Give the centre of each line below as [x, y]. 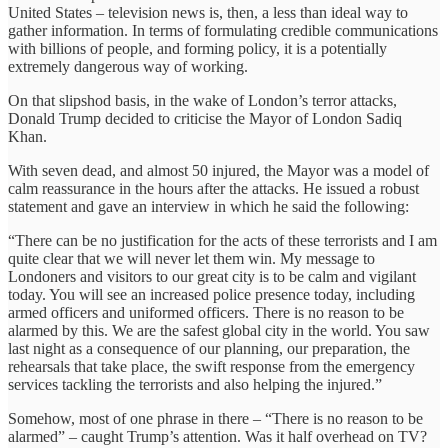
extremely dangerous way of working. [128, 66]
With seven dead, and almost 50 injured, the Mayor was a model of [218, 170]
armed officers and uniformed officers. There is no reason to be [206, 312]
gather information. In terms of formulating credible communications [223, 30]
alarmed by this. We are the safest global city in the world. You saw [219, 330]
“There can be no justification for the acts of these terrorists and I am [222, 240]
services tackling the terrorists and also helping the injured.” [195, 384]
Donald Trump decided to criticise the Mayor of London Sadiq [205, 118]
